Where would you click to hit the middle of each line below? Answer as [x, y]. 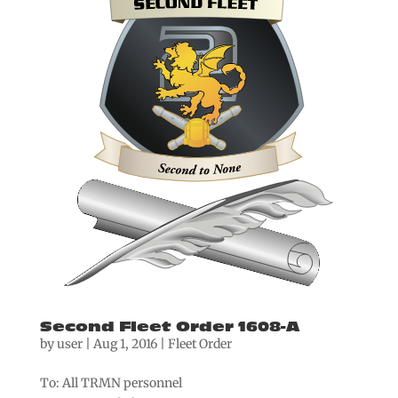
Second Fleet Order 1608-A [169, 326]
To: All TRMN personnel [111, 382]
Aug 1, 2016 [125, 343]
